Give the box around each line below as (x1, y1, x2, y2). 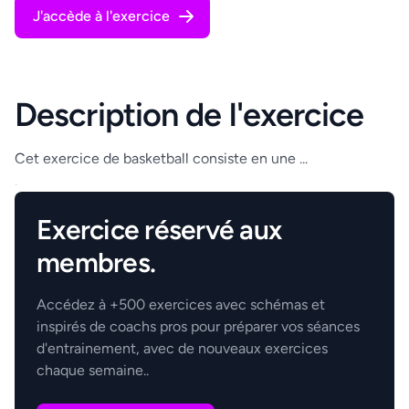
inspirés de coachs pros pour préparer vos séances (37, 318, 360, 335)
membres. (37, 246, 155, 279)
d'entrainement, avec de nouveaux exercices (37, 340, 328, 357)
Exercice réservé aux (37, 213, 281, 246)
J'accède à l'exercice (33, 7, 170, 25)
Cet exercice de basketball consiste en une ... (15, 150, 308, 167)
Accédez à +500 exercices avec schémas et (37, 296, 325, 313)
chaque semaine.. (37, 362, 149, 379)
